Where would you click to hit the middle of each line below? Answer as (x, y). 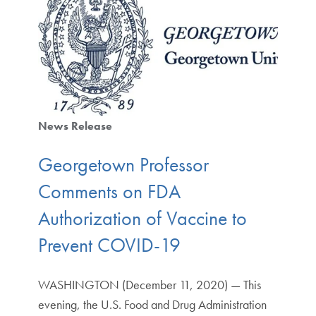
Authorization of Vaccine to (142, 219)
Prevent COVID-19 (109, 245)
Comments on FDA (109, 192)
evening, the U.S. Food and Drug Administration (152, 305)
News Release (75, 126)
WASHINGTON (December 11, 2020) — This (149, 285)
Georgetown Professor (123, 165)
